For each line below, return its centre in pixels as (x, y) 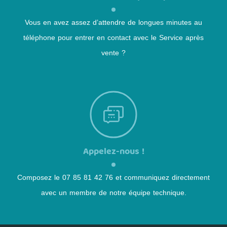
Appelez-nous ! (113, 152)
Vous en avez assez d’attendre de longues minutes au (113, 23)
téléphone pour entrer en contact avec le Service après (113, 38)
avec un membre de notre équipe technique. (113, 193)
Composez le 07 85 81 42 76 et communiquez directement (113, 178)
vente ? (113, 53)
